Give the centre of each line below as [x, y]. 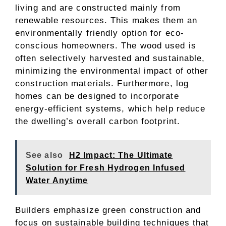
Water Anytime [57, 180]
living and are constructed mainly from [98, 8]
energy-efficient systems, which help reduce [110, 108]
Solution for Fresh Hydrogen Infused [106, 168]
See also [44, 155]
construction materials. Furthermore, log [102, 83]
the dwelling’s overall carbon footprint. [98, 121]
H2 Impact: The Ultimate [121, 155]
